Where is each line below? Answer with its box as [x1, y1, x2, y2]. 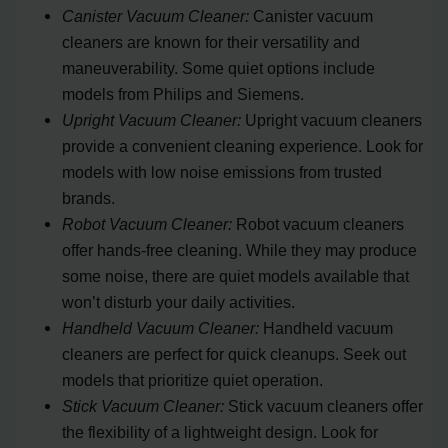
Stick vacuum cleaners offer [224, 396, 424, 415]
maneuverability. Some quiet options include [62, 58, 376, 77]
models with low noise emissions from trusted [62, 162, 383, 181]
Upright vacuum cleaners [241, 110, 423, 129]
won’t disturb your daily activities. [62, 292, 296, 311]
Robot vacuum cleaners [232, 214, 405, 233]
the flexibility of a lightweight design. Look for [62, 422, 379, 441]
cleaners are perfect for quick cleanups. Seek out [62, 344, 407, 363]
